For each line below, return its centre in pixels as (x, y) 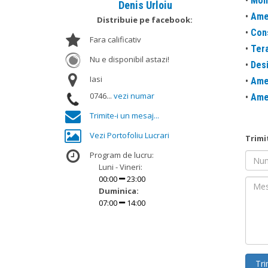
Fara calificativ (115, 39)
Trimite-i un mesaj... (124, 115)
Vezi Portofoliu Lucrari (129, 135)
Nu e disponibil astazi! (129, 59)
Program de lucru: (121, 155)
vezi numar (134, 96)
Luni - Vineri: (120, 167)
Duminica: (118, 191)
